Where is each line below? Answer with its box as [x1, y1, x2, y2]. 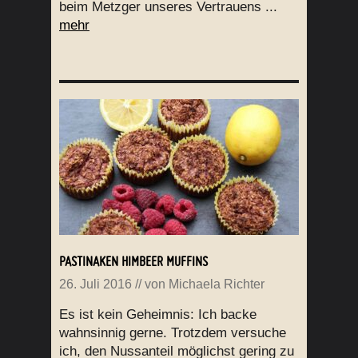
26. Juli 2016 [59, 277, 132, 292]
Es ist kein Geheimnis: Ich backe [59, 307, 257, 323]
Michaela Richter [169, 277, 265, 292]
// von [132, 277, 169, 292]
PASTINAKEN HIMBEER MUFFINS [59, 253, 208, 270]
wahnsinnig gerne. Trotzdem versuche [59, 325, 286, 341]
